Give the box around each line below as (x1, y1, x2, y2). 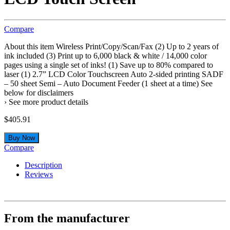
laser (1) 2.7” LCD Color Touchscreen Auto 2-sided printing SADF (4, 69, 223, 79)
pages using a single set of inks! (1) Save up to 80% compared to (4, 60, 213, 69)
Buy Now (8, 133, 35, 142)
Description (25, 160, 62, 169)
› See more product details (4, 97, 88, 106)
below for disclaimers (4, 88, 73, 97)
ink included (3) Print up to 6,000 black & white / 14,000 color (4, 51, 207, 60)
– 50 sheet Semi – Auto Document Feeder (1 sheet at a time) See (4, 79, 213, 88)
